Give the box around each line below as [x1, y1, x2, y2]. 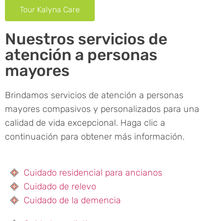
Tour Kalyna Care [20, 4, 80, 14]
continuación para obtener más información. [5, 131, 184, 142]
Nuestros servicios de [5, 29, 167, 48]
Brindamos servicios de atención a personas [5, 89, 184, 101]
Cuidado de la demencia [23, 194, 121, 206]
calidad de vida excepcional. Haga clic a [5, 117, 165, 128]
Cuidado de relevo [23, 181, 96, 192]
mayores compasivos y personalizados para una [5, 103, 199, 114]
